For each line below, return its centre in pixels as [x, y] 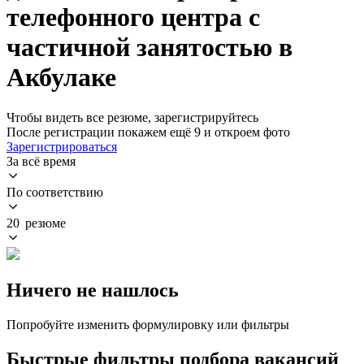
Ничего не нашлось [93, 290]
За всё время [41, 161]
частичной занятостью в [149, 48]
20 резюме [36, 223]
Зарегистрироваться [62, 146]
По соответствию [55, 192]
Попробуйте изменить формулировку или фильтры [148, 324]
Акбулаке [61, 78]
